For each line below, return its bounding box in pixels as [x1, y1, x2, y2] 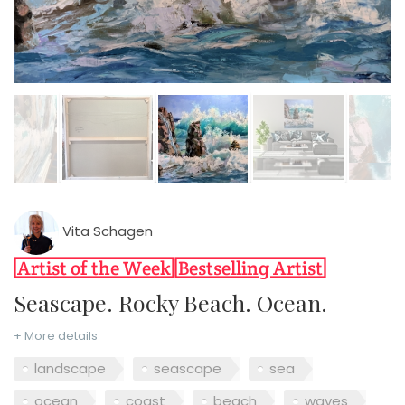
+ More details [14, 326, 98, 344]
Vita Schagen [59, 221, 153, 241]
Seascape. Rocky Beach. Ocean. [26, 287, 327, 317]
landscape [34, 359, 106, 379]
